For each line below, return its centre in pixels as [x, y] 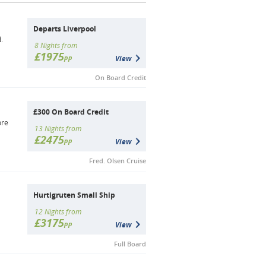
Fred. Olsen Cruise [118, 161]
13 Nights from [58, 129]
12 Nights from [58, 212]
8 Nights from [56, 45]
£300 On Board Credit [71, 112]
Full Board [130, 244]
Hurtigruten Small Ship [74, 195]
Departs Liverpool [65, 29]
